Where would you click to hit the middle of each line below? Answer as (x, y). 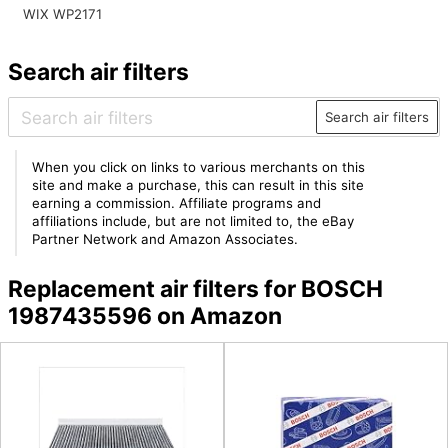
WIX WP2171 (62, 14)
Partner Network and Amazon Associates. (165, 239)
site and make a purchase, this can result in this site (198, 185)
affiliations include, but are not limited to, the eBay (193, 221)
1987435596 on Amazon (144, 316)
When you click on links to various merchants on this (199, 167)
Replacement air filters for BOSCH (195, 289)
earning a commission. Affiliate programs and (177, 203)
